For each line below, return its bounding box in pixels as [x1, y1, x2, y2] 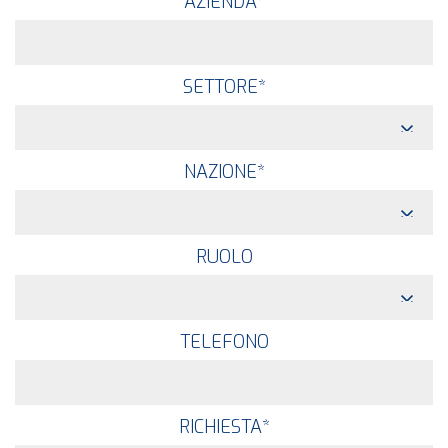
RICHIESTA [178, 415, 262, 440]
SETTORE [182, 75, 258, 100]
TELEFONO [179, 330, 269, 355]
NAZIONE [183, 160, 257, 185]
